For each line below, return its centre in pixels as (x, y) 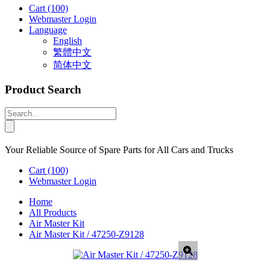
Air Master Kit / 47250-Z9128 (86, 234)
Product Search (43, 89)
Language (48, 30)
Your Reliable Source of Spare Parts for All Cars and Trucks (119, 150)
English (67, 40)
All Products (53, 213)
